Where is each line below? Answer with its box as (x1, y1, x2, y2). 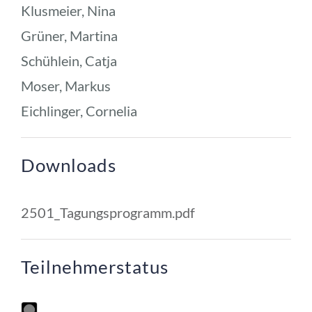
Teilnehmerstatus (20, 255, 169, 278)
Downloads (20, 153, 116, 176)
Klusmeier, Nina (20, 1, 116, 19)
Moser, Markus (20, 77, 111, 94)
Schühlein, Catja (20, 52, 117, 69)
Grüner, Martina (20, 26, 118, 44)
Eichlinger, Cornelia (20, 102, 137, 119)
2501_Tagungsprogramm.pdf (20, 203, 195, 221)
